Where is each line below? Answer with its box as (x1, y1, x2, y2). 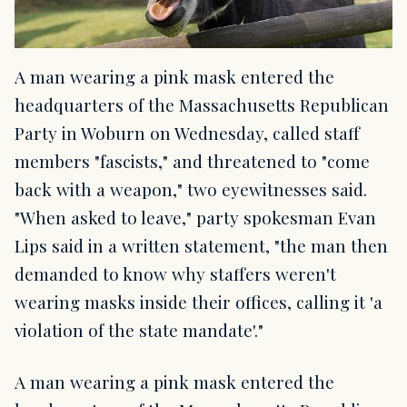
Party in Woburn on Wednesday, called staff (15, 120, 360, 144)
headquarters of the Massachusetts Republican (15, 92, 389, 116)
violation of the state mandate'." (15, 317, 263, 342)
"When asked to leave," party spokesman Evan (15, 204, 376, 229)
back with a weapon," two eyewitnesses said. (15, 176, 367, 201)
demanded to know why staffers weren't (15, 261, 336, 285)
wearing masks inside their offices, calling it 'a (15, 289, 382, 313)
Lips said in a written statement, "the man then (15, 233, 388, 257)
